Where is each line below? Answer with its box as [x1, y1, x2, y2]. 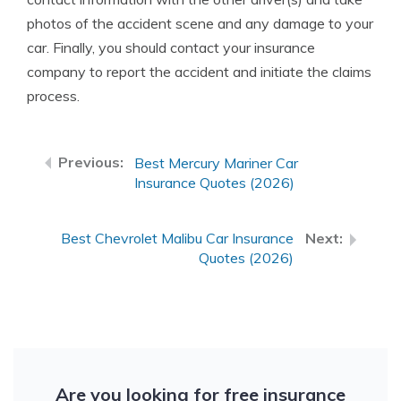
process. [27, 87, 80, 105]
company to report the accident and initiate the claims [27, 63, 371, 81]
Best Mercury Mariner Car [134, 154, 298, 172]
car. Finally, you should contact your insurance [27, 38, 315, 56]
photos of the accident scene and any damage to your [27, 14, 373, 32]
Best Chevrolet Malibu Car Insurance [61, 229, 294, 247]
